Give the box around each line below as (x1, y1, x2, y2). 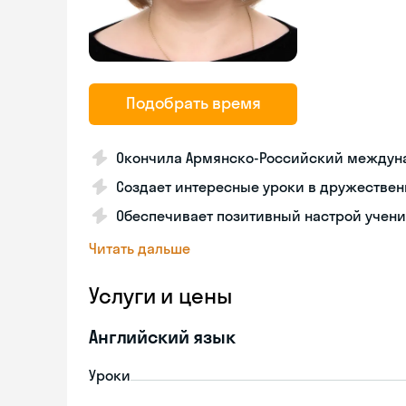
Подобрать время (125, 92, 261, 113)
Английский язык (89, 325, 236, 348)
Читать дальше (89, 239, 190, 257)
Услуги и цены (89, 282, 232, 309)
